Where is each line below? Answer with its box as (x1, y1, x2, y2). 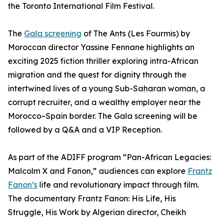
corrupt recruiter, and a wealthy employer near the (8, 97, 201, 108)
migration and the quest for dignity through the (8, 70, 187, 80)
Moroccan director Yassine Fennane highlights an (8, 42, 194, 53)
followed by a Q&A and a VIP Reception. (8, 125, 162, 135)
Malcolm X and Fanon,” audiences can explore (8, 166, 188, 176)
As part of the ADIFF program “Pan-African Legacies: (8, 152, 211, 163)
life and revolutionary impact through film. (37, 180, 199, 190)
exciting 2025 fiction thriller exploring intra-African (8, 56, 198, 66)
